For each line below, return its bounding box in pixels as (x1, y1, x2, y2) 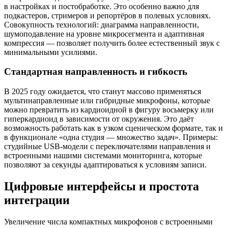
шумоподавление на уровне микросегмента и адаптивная (4, 29, 204, 38)
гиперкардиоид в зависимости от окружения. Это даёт (4, 115, 194, 124)
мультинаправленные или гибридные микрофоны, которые (4, 96, 210, 105)
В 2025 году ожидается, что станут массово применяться (4, 87, 201, 96)
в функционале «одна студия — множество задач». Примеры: (4, 133, 218, 142)
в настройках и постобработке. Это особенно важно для (4, 2, 199, 11)
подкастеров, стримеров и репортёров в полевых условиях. (4, 11, 211, 20)
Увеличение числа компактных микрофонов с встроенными (4, 217, 213, 226)
